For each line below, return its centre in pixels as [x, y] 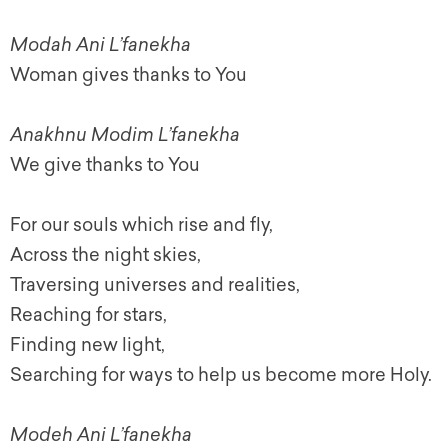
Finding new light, [87, 345]
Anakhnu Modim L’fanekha [127, 135]
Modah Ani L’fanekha [100, 45]
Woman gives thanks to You [128, 75]
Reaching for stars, [88, 315]
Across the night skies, [105, 255]
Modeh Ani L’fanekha [101, 435]
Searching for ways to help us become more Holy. [221, 375]
